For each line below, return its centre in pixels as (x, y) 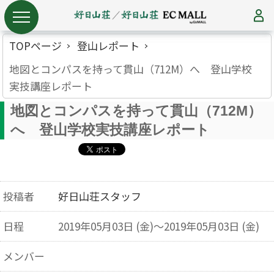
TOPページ (36, 46)
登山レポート (109, 46)
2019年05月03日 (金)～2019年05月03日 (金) (158, 226)
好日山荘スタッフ (99, 196)
